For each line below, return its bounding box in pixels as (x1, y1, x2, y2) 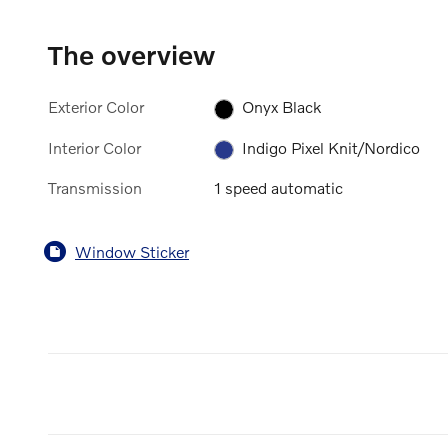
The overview (48, 39, 215, 71)
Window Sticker (75, 241, 189, 261)
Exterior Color (48, 97, 144, 117)
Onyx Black (242, 97, 322, 117)
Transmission (48, 178, 142, 198)
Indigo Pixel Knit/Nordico (242, 137, 421, 157)
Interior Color (48, 137, 141, 157)
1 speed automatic (214, 178, 344, 198)
